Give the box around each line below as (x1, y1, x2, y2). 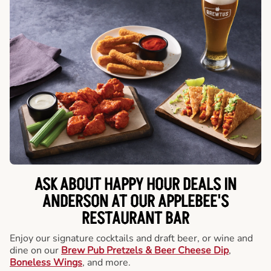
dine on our (10, 243, 61, 257)
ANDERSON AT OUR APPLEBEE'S (42, 190, 229, 214)
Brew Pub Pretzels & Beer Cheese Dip (61, 243, 229, 257)
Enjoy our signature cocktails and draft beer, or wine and (10, 231, 253, 245)
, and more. (82, 255, 131, 269)
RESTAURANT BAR (82, 207, 189, 230)
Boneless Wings (10, 255, 82, 269)
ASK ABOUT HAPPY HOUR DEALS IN (34, 173, 237, 197)
